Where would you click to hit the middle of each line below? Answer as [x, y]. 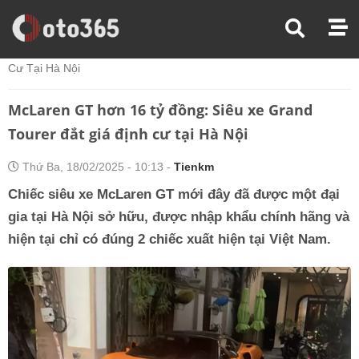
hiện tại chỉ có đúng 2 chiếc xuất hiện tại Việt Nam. [169, 239]
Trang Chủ [35, 29]
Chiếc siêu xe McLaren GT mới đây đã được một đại [174, 194]
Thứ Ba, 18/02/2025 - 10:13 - [97, 167]
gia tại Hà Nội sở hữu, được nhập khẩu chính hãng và [179, 217]
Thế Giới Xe [114, 29]
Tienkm [194, 167]
